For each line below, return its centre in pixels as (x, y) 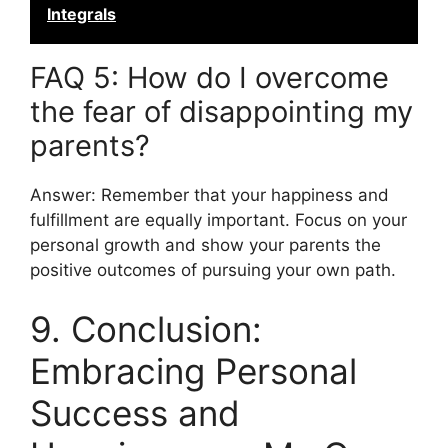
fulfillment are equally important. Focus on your (218, 219)
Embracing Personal (193, 371)
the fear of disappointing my (221, 111)
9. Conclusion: (146, 329)
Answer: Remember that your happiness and (209, 194)
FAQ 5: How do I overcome (209, 77)
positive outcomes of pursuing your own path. (213, 269)
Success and (135, 413)
